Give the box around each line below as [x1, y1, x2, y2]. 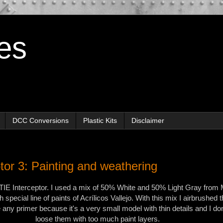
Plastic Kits [83, 116, 117, 125]
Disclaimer [131, 116, 164, 125]
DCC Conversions [12, 116, 69, 125]
